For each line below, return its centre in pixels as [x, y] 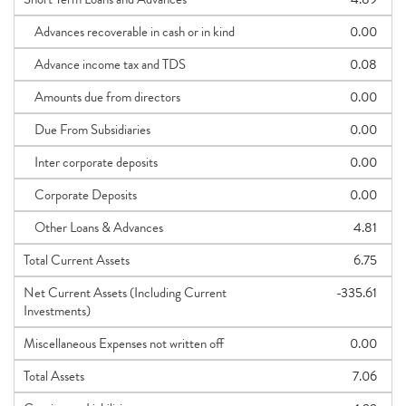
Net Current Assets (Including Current [125, 293]
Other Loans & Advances [93, 227]
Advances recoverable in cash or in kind [129, 32]
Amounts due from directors [102, 97]
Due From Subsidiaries [87, 130]
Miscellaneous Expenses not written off [124, 343]
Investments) [57, 311]
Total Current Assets [77, 260]
